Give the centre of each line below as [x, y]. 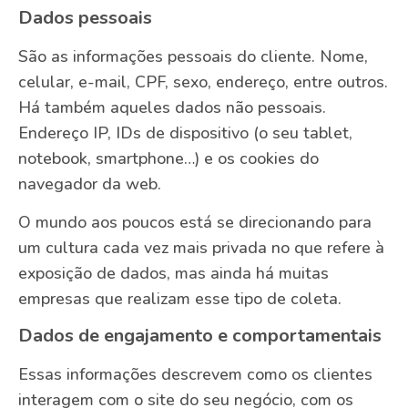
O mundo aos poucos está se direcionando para [195, 223]
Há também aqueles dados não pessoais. [172, 107]
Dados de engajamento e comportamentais [200, 335]
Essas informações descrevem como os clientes [195, 374]
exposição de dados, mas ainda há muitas [173, 274]
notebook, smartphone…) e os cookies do [168, 158]
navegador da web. [90, 184]
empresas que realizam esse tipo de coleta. [180, 299]
